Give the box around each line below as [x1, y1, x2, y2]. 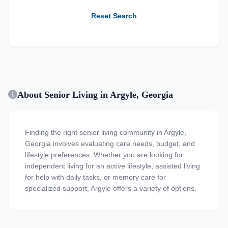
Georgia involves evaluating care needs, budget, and [25, 139, 195, 148]
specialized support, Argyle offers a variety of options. [25, 184, 196, 192]
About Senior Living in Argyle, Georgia [17, 90, 173, 100]
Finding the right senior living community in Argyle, [25, 128, 186, 136]
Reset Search [91, 12, 137, 20]
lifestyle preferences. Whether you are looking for [25, 151, 183, 159]
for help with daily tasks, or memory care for [25, 173, 166, 181]
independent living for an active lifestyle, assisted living [25, 162, 200, 170]
